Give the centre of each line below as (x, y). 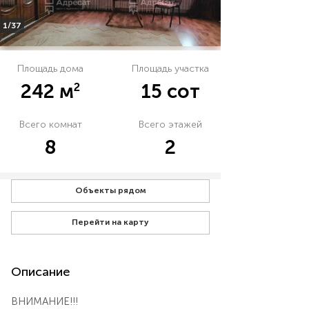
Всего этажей (170, 124)
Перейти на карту (110, 222)
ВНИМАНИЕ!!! (44, 301)
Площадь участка (170, 68)
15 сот (170, 91)
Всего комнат (50, 124)
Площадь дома (50, 68)
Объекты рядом (110, 190)
